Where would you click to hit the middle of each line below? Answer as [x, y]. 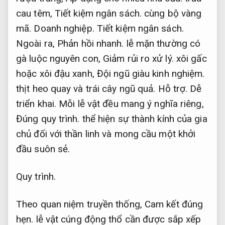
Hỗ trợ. [173, 89]
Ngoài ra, [37, 44]
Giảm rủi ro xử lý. [138, 59]
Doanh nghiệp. [64, 29]
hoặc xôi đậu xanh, [57, 74]
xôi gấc [190, 59]
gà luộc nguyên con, [60, 59]
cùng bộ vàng [172, 14]
